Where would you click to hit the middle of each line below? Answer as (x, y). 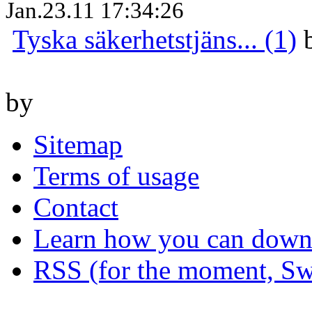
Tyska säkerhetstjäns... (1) (155, 39)
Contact (76, 207)
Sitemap (78, 144)
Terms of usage (116, 175)
